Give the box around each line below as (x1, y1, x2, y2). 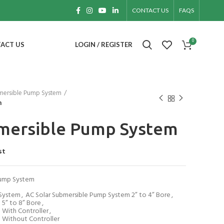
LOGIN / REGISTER (75, 40, 133, 48)
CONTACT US (132, 6, 169, 14)
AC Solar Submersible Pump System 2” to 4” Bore (25, 189, 170, 201)
